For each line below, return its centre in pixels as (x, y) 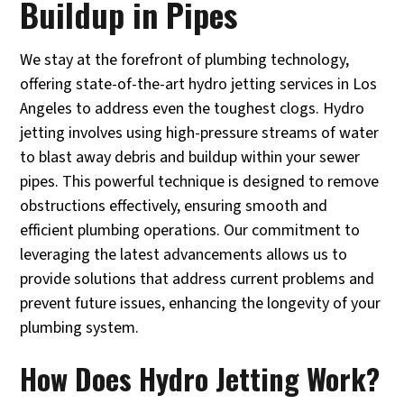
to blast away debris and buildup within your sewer (190, 157)
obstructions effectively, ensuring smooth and (174, 206)
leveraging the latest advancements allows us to (184, 254)
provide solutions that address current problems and (197, 279)
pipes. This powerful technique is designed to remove (200, 181)
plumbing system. (80, 327)
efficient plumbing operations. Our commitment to (190, 230)
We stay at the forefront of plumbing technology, (185, 60)
